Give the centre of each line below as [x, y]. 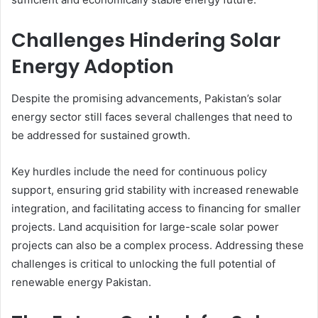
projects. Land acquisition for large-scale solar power [145, 226]
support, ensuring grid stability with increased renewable [155, 190]
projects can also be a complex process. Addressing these [158, 245]
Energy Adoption [93, 66]
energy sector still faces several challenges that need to [152, 116]
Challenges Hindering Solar [146, 40]
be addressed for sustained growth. [101, 135]
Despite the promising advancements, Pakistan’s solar [147, 98]
